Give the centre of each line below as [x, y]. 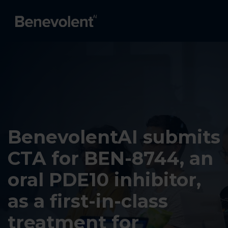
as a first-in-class [88, 201]
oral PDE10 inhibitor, [104, 180]
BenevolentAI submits [114, 137]
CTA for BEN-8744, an [110, 158]
